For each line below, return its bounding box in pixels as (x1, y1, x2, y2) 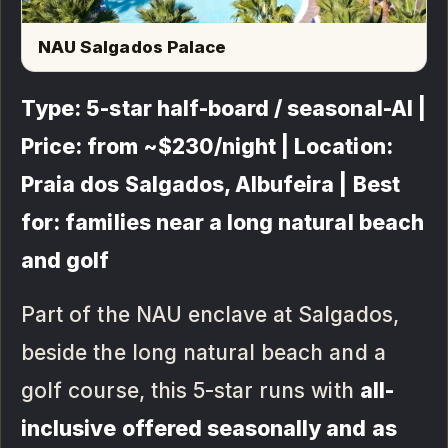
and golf (21, 248, 110, 274)
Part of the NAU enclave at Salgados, (21, 302, 399, 328)
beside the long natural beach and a (21, 340, 386, 366)
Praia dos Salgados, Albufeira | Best (21, 172, 400, 198)
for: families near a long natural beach (21, 210, 424, 236)
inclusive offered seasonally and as (21, 416, 397, 442)
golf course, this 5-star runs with (21, 378, 360, 404)
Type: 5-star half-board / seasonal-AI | (21, 96, 426, 122)
